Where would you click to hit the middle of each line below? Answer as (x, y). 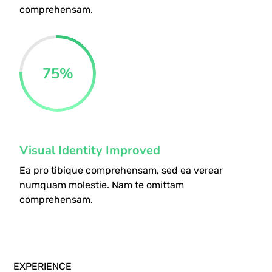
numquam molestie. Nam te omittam (102, 185)
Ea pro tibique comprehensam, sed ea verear (121, 170)
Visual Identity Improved (90, 150)
